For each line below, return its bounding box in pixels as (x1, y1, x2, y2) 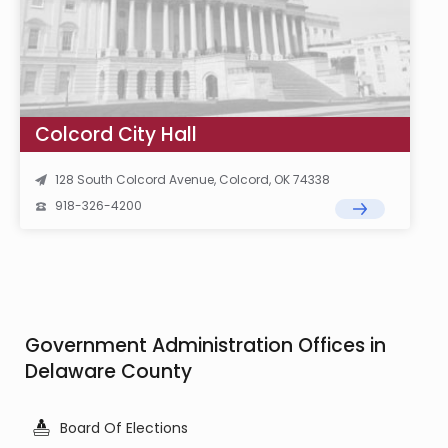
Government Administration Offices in (25, 332, 386, 360)
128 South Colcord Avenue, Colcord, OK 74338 (55, 171, 330, 189)
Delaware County (25, 358, 192, 386)
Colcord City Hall (35, 121, 197, 149)
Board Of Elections (60, 418, 188, 439)
